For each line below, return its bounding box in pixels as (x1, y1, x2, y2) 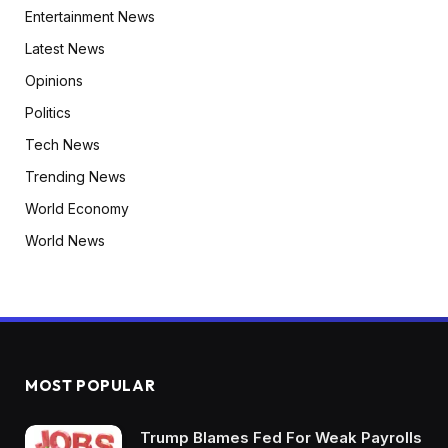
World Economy (25, 200, 129, 218)
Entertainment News (25, 8, 155, 26)
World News (25, 232, 105, 250)
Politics (25, 104, 71, 122)
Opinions (25, 72, 83, 90)
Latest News (25, 40, 105, 58)
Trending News (25, 168, 126, 186)
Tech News (25, 136, 100, 154)
